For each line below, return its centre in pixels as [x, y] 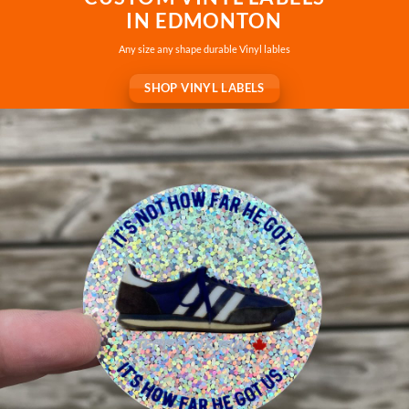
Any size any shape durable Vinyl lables [204, 49]
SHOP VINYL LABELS [204, 87]
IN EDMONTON [204, 21]
